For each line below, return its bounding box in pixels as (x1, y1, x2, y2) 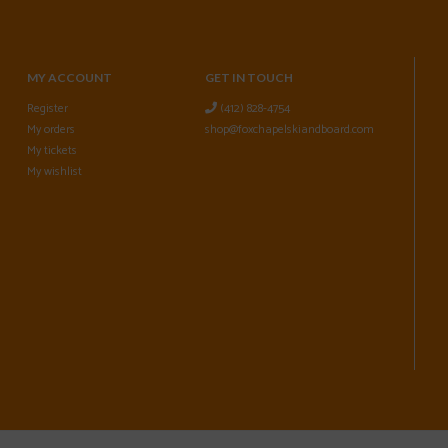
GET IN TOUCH (205, 70, 294, 86)
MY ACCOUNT (26, 70, 112, 86)
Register (26, 99, 68, 119)
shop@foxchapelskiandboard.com (205, 120, 375, 140)
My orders (26, 120, 75, 140)
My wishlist (26, 162, 82, 182)
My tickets (26, 141, 77, 161)
